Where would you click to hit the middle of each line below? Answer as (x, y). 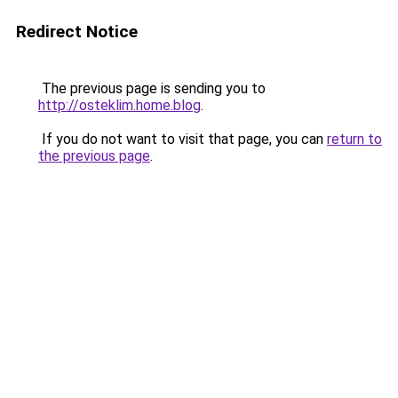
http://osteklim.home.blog (119, 105)
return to (354, 139)
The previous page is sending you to (152, 88)
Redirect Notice (77, 32)
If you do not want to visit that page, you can (183, 139)
